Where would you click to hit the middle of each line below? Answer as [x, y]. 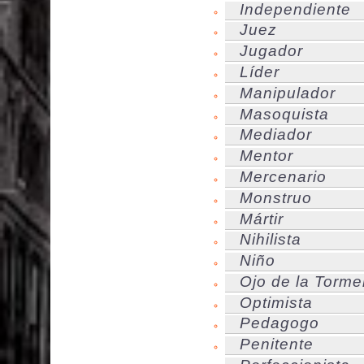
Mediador [276, 135]
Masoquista [284, 114]
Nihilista [271, 240]
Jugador [271, 51]
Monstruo [276, 197]
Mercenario [283, 176]
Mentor [266, 156]
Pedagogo [279, 323]
